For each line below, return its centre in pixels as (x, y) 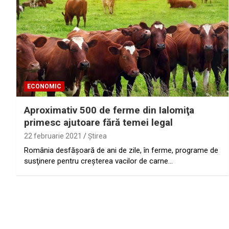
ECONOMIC (44, 87)
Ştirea (97, 136)
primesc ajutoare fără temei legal (98, 123)
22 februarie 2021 (53, 136)
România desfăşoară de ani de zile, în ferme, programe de (121, 151)
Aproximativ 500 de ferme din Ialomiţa (109, 110)
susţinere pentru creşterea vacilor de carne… (98, 161)
